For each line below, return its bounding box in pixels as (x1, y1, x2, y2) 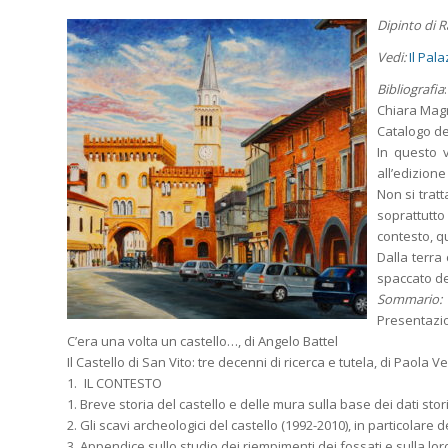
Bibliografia (377, 80, 444, 99)
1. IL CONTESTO (67, 374, 162, 393)
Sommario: (377, 290, 442, 309)
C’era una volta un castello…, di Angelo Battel (67, 332, 338, 351)
